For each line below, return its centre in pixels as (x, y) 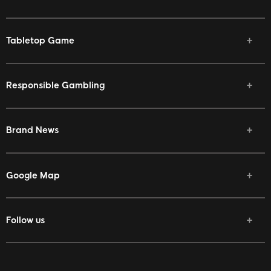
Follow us (25, 220)
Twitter (37, 260)
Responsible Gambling (55, 86)
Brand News (32, 130)
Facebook (43, 243)
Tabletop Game (40, 41)
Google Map (33, 175)
